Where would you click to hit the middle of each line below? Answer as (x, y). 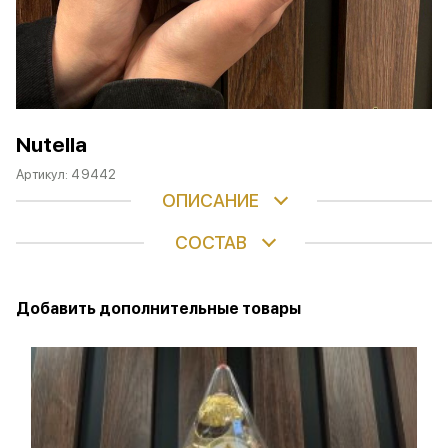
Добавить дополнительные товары (158, 308)
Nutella (51, 144)
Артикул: (44, 174)
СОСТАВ (210, 242)
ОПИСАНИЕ (210, 200)
